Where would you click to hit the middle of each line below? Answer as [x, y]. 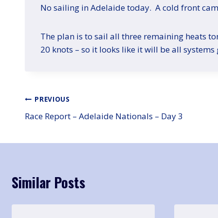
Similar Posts [48, 182]
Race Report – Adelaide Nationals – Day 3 [104, 116]
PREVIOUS [52, 99]
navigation [54, 122]
